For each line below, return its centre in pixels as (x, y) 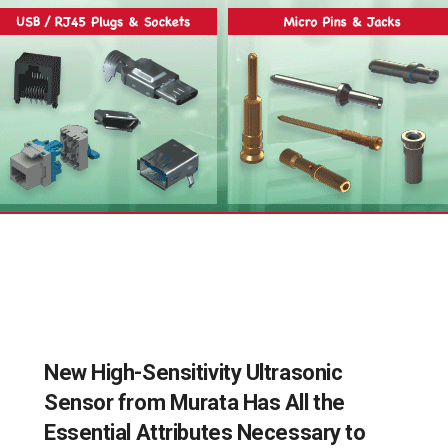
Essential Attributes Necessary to (205, 432)
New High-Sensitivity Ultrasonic (193, 372)
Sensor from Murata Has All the (194, 402)
